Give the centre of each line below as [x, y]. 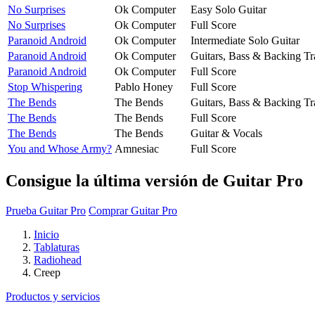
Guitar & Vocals [226, 133]
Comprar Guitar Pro [133, 210]
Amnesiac [137, 148]
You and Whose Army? [60, 148]
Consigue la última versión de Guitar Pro [154, 180]
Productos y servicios [53, 296]
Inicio [46, 234]
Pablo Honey [144, 86]
